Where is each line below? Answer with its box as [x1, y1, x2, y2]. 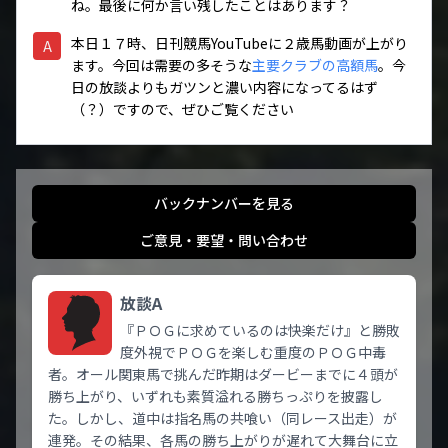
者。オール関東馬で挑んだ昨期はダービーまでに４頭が [48, 364, 398, 384]
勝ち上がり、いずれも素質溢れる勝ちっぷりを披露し [48, 386, 383, 406]
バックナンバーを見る [154, 193, 294, 213]
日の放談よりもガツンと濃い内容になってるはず [71, 77, 378, 97]
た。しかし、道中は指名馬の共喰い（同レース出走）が [48, 408, 397, 428]
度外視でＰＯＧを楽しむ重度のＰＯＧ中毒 [120, 342, 386, 362]
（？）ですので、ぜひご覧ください [71, 99, 294, 119]
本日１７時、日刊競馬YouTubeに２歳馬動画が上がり [71, 33, 408, 53]
